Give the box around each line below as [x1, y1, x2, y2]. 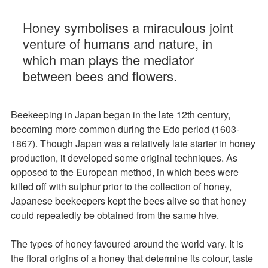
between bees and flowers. [23, 66, 181, 85]
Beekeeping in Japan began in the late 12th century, [11, 108, 230, 121]
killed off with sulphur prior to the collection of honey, [11, 179, 232, 193]
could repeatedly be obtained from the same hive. [11, 208, 221, 222]
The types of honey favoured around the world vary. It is [11, 237, 243, 251]
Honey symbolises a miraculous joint [23, 18, 233, 36]
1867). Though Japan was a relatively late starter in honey [11, 136, 255, 150]
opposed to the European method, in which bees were [11, 165, 239, 179]
